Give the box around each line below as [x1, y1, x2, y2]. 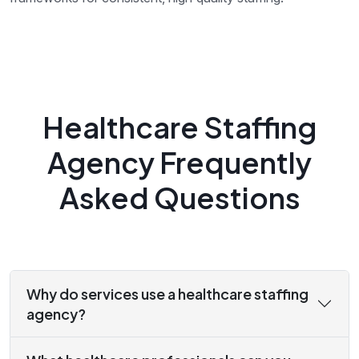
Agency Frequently [47, 144, 312, 181]
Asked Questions [58, 179, 301, 216]
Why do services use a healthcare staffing [26, 284, 309, 304]
